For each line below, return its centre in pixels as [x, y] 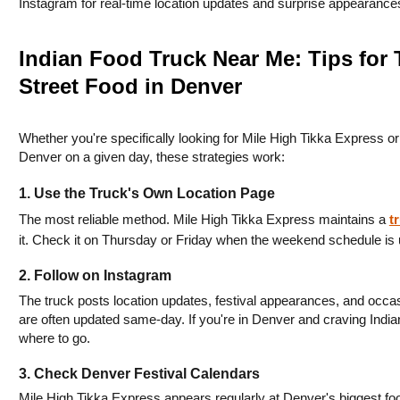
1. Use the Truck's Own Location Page [146, 193]
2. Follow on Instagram [95, 276]
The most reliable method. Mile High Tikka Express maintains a [204, 219]
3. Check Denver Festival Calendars [139, 373]
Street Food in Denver [130, 87]
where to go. [54, 338]
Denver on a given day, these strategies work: [151, 158]
